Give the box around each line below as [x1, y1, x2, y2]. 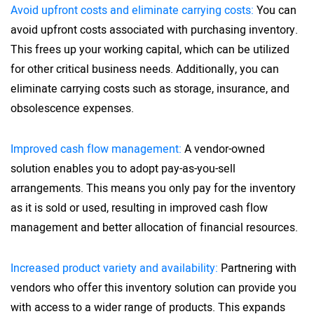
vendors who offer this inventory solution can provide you [11, 279, 296, 296]
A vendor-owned [184, 140, 265, 158]
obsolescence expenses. [11, 100, 134, 117]
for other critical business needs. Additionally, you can [11, 60, 279, 78]
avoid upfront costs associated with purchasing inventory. [11, 21, 298, 39]
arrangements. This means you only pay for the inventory [11, 179, 296, 197]
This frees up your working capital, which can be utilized [11, 41, 289, 58]
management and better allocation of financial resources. [11, 219, 298, 236]
